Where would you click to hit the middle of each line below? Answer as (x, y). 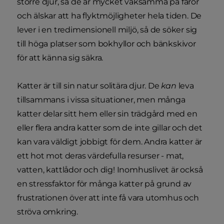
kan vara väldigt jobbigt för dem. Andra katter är (110, 141)
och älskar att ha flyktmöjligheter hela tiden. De (109, 15)
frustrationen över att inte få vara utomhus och (108, 197)
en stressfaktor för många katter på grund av (104, 183)
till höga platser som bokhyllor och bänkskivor (106, 43)
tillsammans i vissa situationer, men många (101, 99)
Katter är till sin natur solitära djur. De (89, 85)
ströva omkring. (48, 211)
